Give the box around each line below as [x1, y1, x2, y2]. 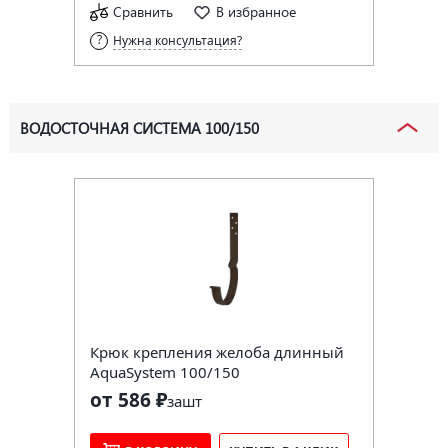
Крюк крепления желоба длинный [90, 341, 344, 362]
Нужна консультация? [113, 31, 242, 49]
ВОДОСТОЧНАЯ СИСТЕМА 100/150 [20, 117, 259, 138]
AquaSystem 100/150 [90, 361, 240, 382]
